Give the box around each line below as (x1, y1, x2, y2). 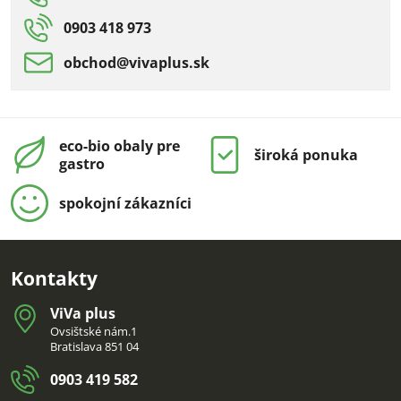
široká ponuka (254, 145, 358, 165)
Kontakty (11, 266, 98, 291)
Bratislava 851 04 (50, 338, 139, 354)
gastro (59, 154, 105, 174)
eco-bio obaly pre (59, 136, 180, 156)
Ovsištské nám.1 (50, 323, 137, 339)
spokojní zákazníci (59, 193, 192, 213)
